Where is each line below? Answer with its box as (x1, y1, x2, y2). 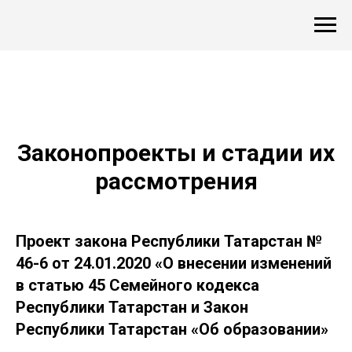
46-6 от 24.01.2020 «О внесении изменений (16, 254, 332, 273)
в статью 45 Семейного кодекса (16, 276, 259, 295)
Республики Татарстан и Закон (16, 298, 248, 317)
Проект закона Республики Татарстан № (16, 232, 322, 251)
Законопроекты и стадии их (17, 139, 335, 167)
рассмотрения (94, 167, 258, 195)
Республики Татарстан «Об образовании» (16, 320, 328, 339)
